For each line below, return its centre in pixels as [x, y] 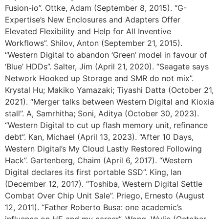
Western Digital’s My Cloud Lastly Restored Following [103, 149]
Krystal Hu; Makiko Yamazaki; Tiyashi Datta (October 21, [109, 90]
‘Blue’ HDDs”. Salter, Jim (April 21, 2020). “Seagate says [107, 67]
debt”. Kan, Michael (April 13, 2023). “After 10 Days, [99, 137]
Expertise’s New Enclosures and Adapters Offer [93, 20]
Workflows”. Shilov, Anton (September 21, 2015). [94, 43]
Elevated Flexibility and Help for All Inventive [88, 32]
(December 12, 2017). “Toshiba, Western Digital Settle [104, 184]
